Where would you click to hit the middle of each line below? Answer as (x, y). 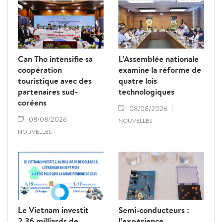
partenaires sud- (48, 92)
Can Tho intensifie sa (55, 59)
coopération (40, 70)
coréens (32, 103)
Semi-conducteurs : (154, 210)
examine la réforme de (160, 70)
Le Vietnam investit (53, 210)
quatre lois (138, 81)
